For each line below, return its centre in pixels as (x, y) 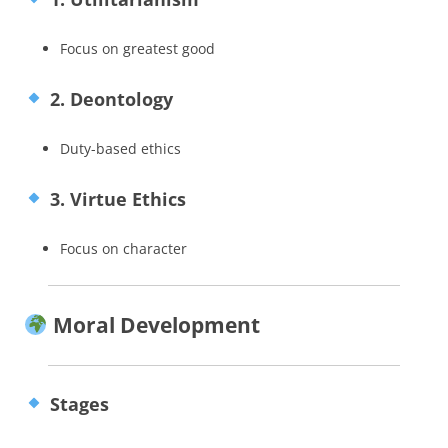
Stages (76, 403)
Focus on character (123, 248)
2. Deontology (108, 98)
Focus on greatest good (137, 48)
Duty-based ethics (120, 148)
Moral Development (153, 324)
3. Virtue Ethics (115, 198)
